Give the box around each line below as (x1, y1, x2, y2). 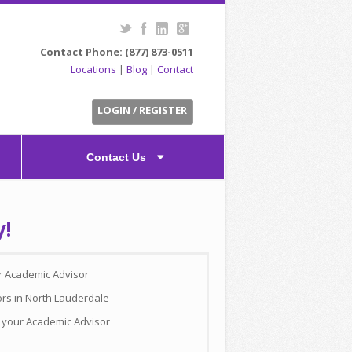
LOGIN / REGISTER (97, 103, 187, 117)
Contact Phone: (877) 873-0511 (40, 45, 193, 59)
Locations (71, 62, 116, 76)
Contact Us (86, 151, 149, 163)
